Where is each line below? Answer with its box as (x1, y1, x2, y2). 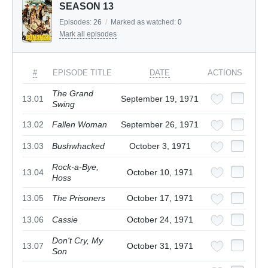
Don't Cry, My (52, 236, 103, 246)
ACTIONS (208, 68, 242, 78)
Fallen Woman (52, 120, 107, 130)
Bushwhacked (52, 141, 105, 151)
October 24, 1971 (126, 215, 193, 225)
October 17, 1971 (126, 193, 193, 203)
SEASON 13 (59, 1, 114, 12)
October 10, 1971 (126, 167, 193, 178)
